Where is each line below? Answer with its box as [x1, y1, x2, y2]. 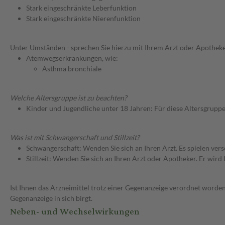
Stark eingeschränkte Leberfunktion [26, 4, 137, 13]
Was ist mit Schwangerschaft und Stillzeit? [10, 133, 140, 142]
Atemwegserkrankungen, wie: [26, 54, 118, 63]
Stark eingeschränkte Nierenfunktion [26, 14, 141, 23]
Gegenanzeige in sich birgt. [10, 194, 92, 203]
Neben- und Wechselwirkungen [10, 203, 140, 221]
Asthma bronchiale [42, 64, 101, 73]
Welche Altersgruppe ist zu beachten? [10, 93, 127, 102]
